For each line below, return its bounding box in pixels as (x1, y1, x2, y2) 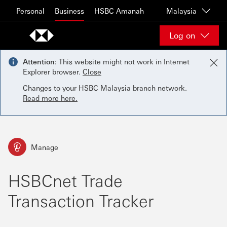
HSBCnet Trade (8, 169, 123, 191)
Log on (169, 30, 195, 41)
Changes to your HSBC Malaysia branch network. (23, 83, 187, 92)
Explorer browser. (23, 67, 81, 76)
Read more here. (23, 93, 78, 102)
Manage (31, 142, 58, 152)
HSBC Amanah (94, 6, 144, 15)
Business (55, 6, 84, 15)
